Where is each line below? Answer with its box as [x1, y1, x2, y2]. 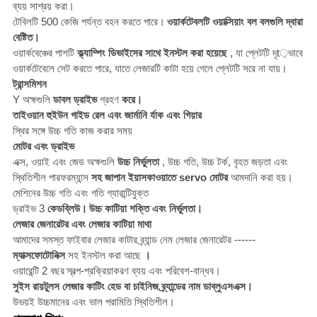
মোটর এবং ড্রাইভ [12, 140, 74, 153]
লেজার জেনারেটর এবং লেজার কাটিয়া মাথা [12, 218, 151, 231]
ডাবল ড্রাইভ [52, 93, 97, 106]
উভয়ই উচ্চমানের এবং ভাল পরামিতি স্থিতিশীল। [12, 296, 175, 309]
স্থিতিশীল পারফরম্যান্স [12, 171, 91, 184]
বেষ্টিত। [12, 31, 40, 44]
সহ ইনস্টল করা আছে [64, 249, 144, 262]
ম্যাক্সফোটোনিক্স [12, 249, 65, 262]
